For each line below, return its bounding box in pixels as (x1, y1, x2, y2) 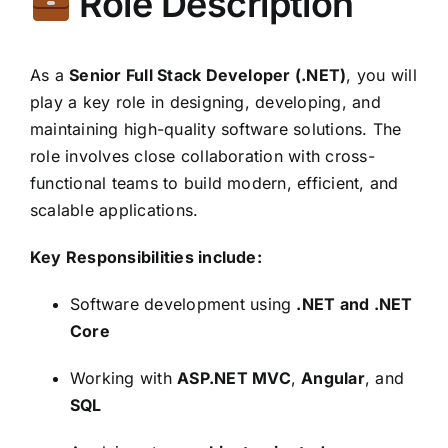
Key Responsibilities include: (30, 247, 262, 267)
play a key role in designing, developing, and (30, 92, 381, 112)
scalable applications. (30, 200, 199, 220)
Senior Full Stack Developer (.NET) (69, 65, 347, 85)
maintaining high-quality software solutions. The (30, 119, 402, 139)
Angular (301, 368, 365, 388)
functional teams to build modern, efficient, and (30, 173, 399, 193)
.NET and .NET (296, 294, 413, 314)
